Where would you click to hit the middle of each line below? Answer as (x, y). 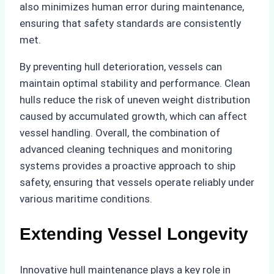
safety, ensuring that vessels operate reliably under (137, 183)
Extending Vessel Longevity (134, 234)
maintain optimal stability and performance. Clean (135, 83)
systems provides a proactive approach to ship (128, 166)
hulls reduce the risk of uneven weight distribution (135, 100)
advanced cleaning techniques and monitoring (126, 150)
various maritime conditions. (86, 199)
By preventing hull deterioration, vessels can (121, 67)
